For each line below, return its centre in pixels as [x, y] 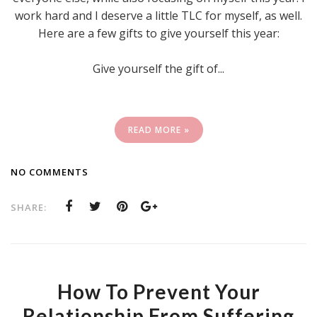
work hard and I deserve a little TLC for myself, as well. [158, 15]
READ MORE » [158, 129]
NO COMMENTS [50, 172]
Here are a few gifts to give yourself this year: [158, 33]
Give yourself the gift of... [158, 68]
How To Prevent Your [158, 291]
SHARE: [29, 207]
